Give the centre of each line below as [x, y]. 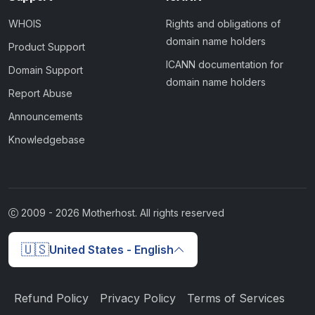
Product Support [47, 47]
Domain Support [46, 70]
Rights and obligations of [223, 24]
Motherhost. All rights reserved [152, 213]
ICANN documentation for [225, 65]
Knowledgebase [47, 140]
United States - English [111, 250]
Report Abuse [40, 94]
